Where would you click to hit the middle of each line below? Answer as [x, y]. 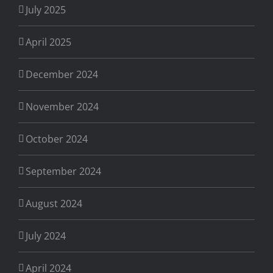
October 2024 [57, 139]
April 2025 [48, 42]
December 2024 [62, 75]
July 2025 [46, 10]
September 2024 [63, 172]
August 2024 [54, 204]
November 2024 [62, 107]
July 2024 [46, 236]
